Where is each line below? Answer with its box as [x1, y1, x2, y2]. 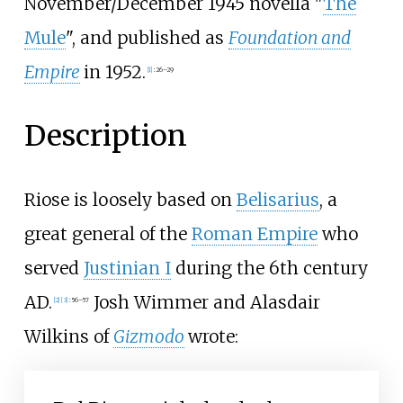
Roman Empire [191, 222, 318, 245]
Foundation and [228, 26, 351, 49]
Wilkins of [23, 325, 113, 347]
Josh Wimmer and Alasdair [88, 291, 320, 313]
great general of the [23, 222, 192, 245]
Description [23, 117, 187, 154]
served [23, 256, 84, 279]
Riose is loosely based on [23, 188, 237, 210]
